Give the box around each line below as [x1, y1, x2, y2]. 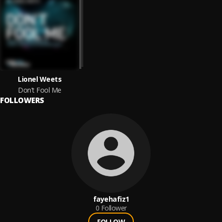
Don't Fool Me [18, 85, 61, 95]
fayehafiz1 [93, 194, 129, 204]
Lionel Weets [18, 74, 61, 84]
